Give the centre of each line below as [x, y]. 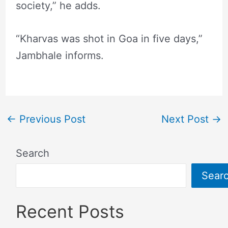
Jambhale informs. [60, 55]
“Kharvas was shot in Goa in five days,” [109, 38]
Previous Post [51, 119]
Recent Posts [70, 211]
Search [32, 153]
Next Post [187, 119]
